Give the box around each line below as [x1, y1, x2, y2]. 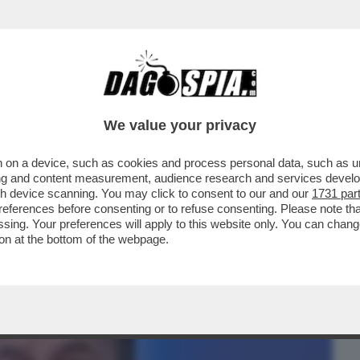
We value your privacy [104, 117, 256, 133]
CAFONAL [94, 92, 151, 112]
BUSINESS [11, 92, 73, 112]
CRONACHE [173, 92, 239, 112]
